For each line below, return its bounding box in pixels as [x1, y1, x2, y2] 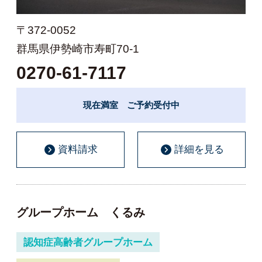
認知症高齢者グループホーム [23, 236, 153, 248]
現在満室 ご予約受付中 [82, 100, 180, 111]
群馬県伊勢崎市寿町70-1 [16, 42, 139, 55]
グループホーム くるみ [16, 206, 145, 219]
